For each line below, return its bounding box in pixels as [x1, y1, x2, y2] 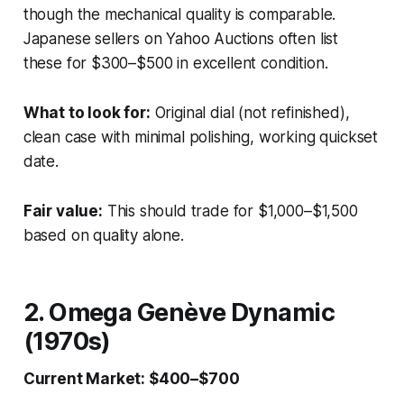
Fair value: [23, 201, 103, 220]
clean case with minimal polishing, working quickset [23, 127, 379, 146]
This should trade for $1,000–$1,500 [102, 201, 358, 220]
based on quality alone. [23, 225, 184, 244]
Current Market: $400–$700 [23, 369, 240, 388]
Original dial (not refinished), [150, 103, 350, 122]
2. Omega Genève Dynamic [23, 297, 335, 327]
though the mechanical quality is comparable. [23, 5, 336, 23]
